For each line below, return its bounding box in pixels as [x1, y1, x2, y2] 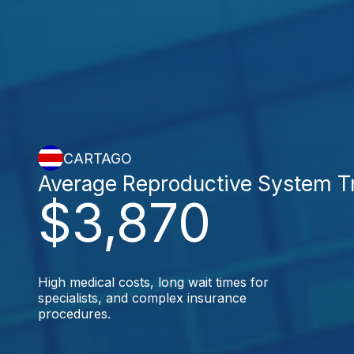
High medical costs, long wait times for [38, 274, 269, 290]
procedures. [38, 306, 111, 322]
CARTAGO [63, 149, 132, 167]
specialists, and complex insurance [38, 290, 247, 306]
